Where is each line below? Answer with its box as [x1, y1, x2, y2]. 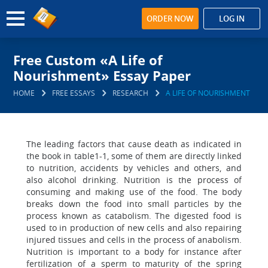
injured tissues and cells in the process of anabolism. [26, 234, 242, 245]
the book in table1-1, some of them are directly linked [26, 150, 242, 162]
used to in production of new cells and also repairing [26, 222, 242, 233]
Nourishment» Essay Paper [13, 66, 191, 84]
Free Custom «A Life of [13, 51, 163, 69]
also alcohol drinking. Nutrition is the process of [26, 174, 242, 185]
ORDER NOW [147, 13, 194, 24]
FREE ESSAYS [52, 88, 96, 98]
